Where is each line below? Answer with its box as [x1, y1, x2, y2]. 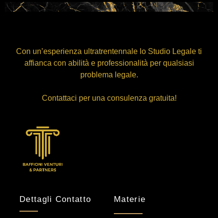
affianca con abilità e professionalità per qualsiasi [24, 59, 194, 67]
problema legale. [80, 71, 138, 79]
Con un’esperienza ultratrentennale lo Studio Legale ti [16, 47, 202, 55]
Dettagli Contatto [19, 195, 91, 204]
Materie [114, 195, 146, 204]
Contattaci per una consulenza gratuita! [41, 94, 177, 102]
